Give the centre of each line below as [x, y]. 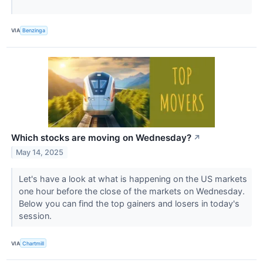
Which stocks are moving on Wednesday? [101, 138]
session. [36, 216]
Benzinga [34, 31]
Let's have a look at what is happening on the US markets [133, 179]
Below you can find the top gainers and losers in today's [129, 204]
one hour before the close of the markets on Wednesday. [131, 191]
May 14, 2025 [40, 152]
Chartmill [33, 243]
